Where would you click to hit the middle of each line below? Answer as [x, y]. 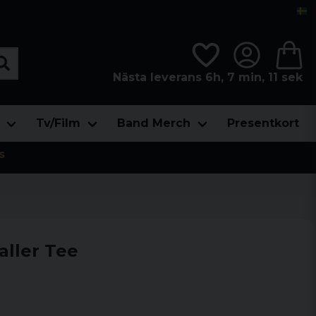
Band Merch [154, 123]
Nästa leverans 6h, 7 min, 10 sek [209, 77]
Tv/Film [58, 123]
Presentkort [263, 123]
